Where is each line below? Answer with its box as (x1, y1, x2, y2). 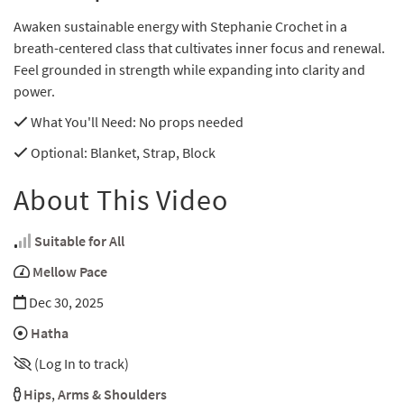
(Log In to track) (34, 354, 129, 373)
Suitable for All (34, 232, 124, 251)
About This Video (14, 182, 228, 219)
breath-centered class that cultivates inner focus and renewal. (14, 39, 385, 58)
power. (14, 82, 55, 101)
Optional (28, 143, 84, 162)
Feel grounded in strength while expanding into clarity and (14, 60, 365, 79)
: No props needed (133, 113, 243, 132)
